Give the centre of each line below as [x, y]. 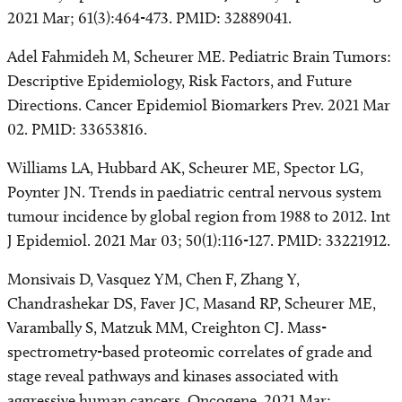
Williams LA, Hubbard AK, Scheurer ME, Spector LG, [185, 168]
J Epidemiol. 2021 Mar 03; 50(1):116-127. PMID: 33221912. [199, 240]
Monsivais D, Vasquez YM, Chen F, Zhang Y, [153, 279]
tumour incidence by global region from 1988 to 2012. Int [199, 216]
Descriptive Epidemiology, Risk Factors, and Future [179, 81]
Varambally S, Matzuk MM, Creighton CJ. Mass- [167, 328]
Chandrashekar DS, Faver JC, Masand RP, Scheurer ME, [192, 303]
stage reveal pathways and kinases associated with [173, 376]
